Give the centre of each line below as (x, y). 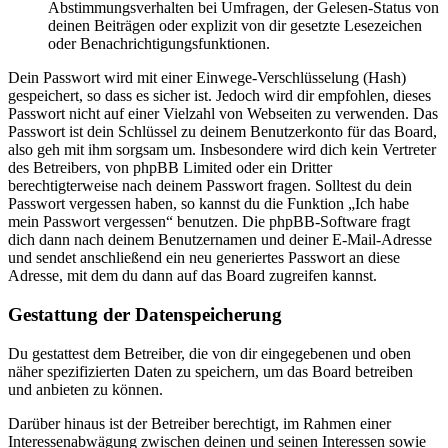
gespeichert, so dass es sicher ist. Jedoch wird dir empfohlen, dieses (219, 96)
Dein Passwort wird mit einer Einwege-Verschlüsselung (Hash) (207, 78)
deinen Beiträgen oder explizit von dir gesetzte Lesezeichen (235, 26)
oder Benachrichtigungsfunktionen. (159, 44)
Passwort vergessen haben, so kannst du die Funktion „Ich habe (208, 204)
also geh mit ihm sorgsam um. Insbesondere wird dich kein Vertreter (222, 150)
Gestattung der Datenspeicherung (145, 315)
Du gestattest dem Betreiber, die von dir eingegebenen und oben (209, 353)
